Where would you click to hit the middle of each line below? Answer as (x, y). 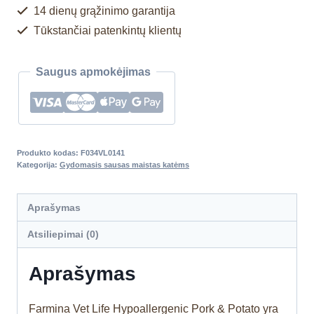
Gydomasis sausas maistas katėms (124, 165)
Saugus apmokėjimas (93, 72)
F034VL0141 (103, 153)
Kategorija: (38, 165)
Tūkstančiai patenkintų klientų (106, 31)
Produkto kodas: (49, 153)
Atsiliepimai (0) (63, 234)
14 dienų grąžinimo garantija (103, 11)
